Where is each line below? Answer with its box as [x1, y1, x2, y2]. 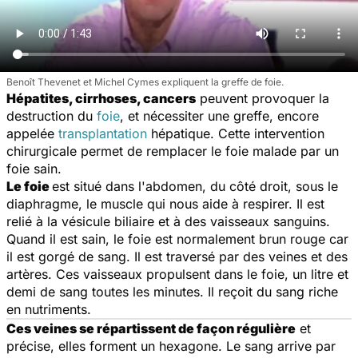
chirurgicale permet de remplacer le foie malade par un [6, 142, 339, 159]
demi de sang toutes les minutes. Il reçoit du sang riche [6, 283, 338, 300]
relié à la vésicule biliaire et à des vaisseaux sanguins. [6, 213, 330, 229]
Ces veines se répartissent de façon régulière [6, 320, 296, 336]
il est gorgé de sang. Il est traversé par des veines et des [6, 248, 348, 265]
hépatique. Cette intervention [147, 125, 324, 141]
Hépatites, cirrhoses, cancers [6, 89, 196, 106]
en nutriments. [6, 300, 91, 317]
